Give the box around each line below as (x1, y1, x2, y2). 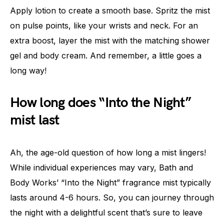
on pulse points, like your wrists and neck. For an (10, 20, 198, 31)
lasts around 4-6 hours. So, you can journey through (10, 192, 214, 203)
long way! (10, 65, 46, 76)
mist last (10, 112, 59, 129)
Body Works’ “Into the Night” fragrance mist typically (10, 177, 211, 188)
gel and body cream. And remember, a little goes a (10, 50, 201, 61)
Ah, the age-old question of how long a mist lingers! (10, 147, 206, 158)
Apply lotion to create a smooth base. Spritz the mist (10, 5, 210, 16)
